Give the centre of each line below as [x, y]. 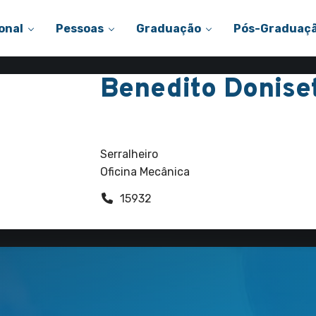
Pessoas [80, 28]
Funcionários [141, 122]
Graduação [169, 28]
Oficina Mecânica [145, 172]
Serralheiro [129, 154]
